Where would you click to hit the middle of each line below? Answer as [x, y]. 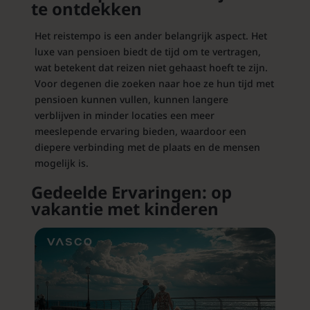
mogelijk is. [61, 163]
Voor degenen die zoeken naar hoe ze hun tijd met [154, 84]
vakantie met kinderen [125, 209]
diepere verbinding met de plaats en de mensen [147, 147]
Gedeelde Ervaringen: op [131, 192]
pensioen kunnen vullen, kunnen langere [131, 100]
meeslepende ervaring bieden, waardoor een [140, 131]
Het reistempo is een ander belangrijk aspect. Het [151, 36]
